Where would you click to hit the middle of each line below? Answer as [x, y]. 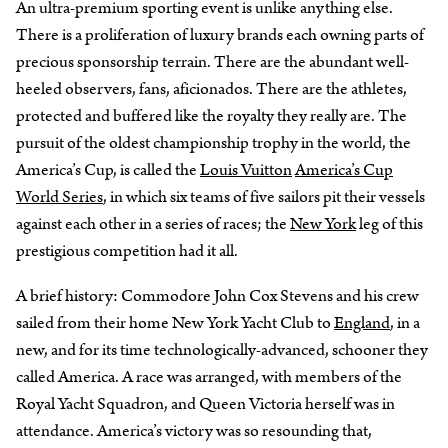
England [362, 322]
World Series [59, 196]
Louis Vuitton [246, 169]
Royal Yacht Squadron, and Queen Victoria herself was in [205, 403]
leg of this [389, 223]
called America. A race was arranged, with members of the [209, 376]
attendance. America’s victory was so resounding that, [194, 430]
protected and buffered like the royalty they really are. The [211, 115]
